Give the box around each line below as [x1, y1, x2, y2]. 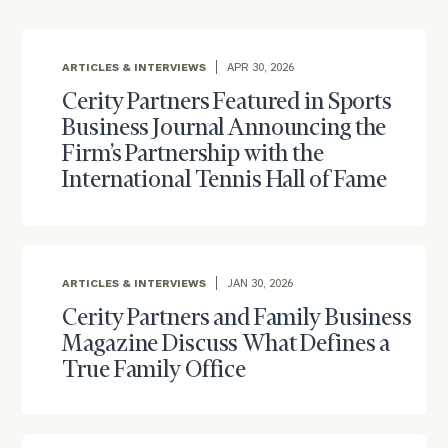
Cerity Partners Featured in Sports [62, 92, 392, 114]
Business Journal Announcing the [62, 118, 387, 140]
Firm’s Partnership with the [62, 144, 324, 166]
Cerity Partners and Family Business [62, 308, 412, 330]
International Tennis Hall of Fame [62, 170, 388, 192]
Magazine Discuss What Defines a [62, 334, 391, 356]
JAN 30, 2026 [227, 276, 294, 289]
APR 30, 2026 [227, 60, 295, 73]
